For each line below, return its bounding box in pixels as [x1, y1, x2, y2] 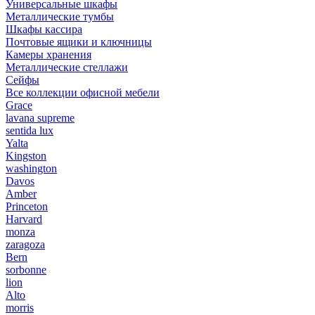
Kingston [6, 150, 46, 162]
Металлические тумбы [6, 11, 114, 22]
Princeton [6, 200, 48, 212]
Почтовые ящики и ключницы [6, 36, 152, 48]
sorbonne [6, 264, 46, 276]
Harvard [6, 213, 42, 225]
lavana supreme [6, 112, 75, 124]
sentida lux [6, 124, 53, 136]
